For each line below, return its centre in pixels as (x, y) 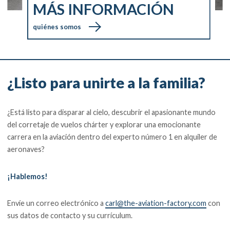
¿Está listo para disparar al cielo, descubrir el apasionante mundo (112, 112)
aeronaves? (26, 149)
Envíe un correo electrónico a (56, 203)
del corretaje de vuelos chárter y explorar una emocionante (104, 124)
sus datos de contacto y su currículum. (70, 216)
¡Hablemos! (28, 176)
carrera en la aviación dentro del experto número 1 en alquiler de (112, 137)
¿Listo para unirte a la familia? (107, 83)
